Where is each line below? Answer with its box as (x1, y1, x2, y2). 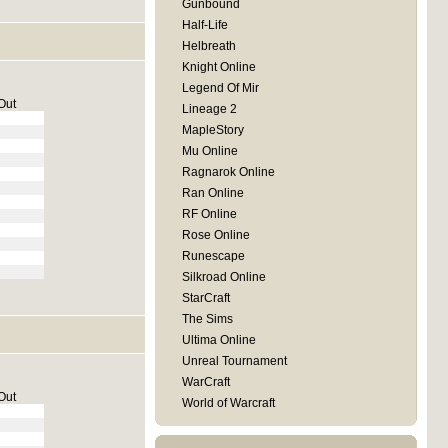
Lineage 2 (181, 102, 237, 116)
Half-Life (181, 18, 228, 32)
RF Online (181, 207, 237, 221)
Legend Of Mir (181, 81, 259, 95)
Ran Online (181, 186, 244, 200)
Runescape (181, 249, 245, 263)
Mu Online (181, 144, 238, 158)
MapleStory (181, 123, 244, 137)
